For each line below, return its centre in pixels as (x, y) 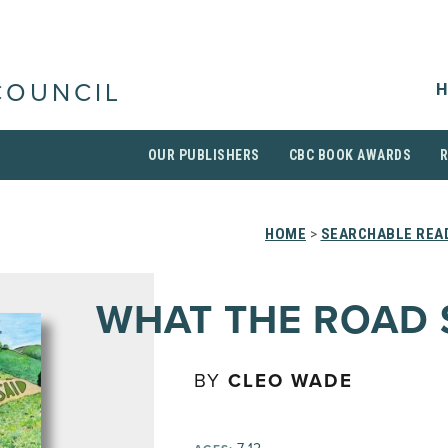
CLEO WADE (290, 381)
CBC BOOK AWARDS (349, 155)
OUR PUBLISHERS (203, 155)
